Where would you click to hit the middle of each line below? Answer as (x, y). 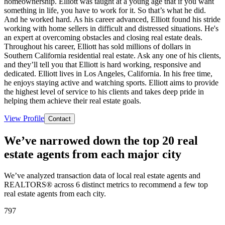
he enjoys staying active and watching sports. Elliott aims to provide (111, 82)
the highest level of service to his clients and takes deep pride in (104, 91)
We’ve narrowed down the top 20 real (101, 140)
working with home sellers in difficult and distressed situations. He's (111, 28)
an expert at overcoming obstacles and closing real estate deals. (103, 37)
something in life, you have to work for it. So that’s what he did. (105, 10)
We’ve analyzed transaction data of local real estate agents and (102, 175)
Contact (60, 119)
